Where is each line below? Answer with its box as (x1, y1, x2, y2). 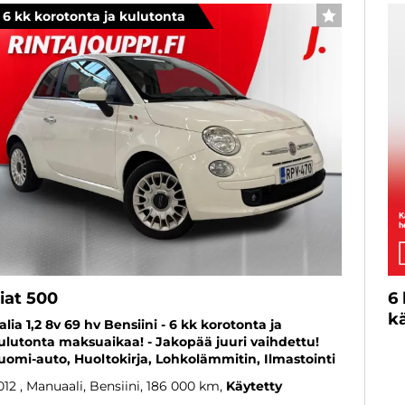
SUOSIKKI (328, 14, 391, 29)
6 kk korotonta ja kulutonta (3, 7, 185, 24)
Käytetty (226, 377, 282, 394)
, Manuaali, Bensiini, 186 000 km (20, 377, 220, 394)
